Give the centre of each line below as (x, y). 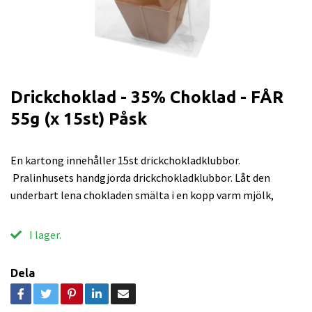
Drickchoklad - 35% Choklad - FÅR (147, 97)
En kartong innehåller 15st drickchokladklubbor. (125, 160)
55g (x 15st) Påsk (79, 118)
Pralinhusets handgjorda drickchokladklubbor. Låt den (140, 177)
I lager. (44, 234)
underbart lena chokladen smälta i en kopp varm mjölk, (142, 195)
